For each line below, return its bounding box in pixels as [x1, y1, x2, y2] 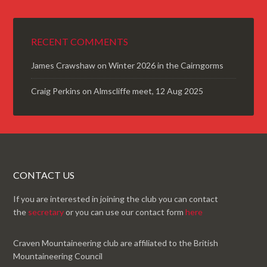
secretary [28, 207, 64, 218]
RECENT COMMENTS [31, 36, 129, 48]
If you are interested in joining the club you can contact [13, 194, 219, 204]
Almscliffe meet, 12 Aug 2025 [94, 86, 204, 97]
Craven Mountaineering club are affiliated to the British [13, 238, 219, 249]
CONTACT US [13, 169, 75, 181]
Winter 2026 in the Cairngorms [108, 60, 224, 71]
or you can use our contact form [64, 207, 186, 218]
